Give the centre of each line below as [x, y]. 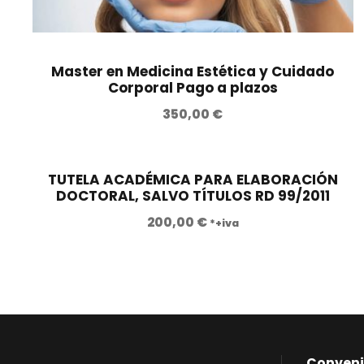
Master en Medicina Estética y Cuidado [193, 72]
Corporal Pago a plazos [193, 88]
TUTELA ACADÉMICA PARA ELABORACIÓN [193, 180]
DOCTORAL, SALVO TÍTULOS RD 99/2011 [193, 196]
